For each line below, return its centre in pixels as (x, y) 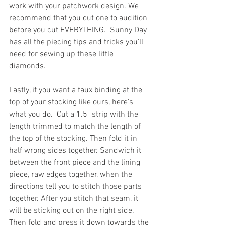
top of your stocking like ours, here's (72, 103)
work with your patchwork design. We (75, 6)
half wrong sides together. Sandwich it (76, 151)
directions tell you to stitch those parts (76, 187)
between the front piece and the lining (76, 163)
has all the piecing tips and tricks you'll (77, 42)
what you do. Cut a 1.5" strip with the (75, 115)
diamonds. (27, 67)
